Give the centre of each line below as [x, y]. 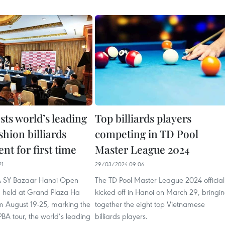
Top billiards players [143, 118]
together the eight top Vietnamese [150, 204]
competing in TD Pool [147, 134]
